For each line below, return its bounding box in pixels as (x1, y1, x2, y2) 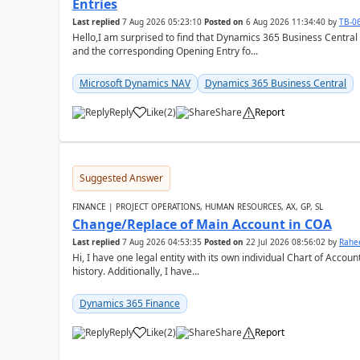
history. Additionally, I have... (72, 264, 199, 278)
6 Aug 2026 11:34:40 (245, 16, 325, 27)
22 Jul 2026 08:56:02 (245, 236, 325, 247)
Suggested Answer (79, 171, 163, 185)
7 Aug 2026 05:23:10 (121, 16, 202, 27)
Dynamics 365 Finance (79, 297, 180, 310)
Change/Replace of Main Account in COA (72, 215, 332, 233)
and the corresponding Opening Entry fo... (72, 44, 258, 58)
